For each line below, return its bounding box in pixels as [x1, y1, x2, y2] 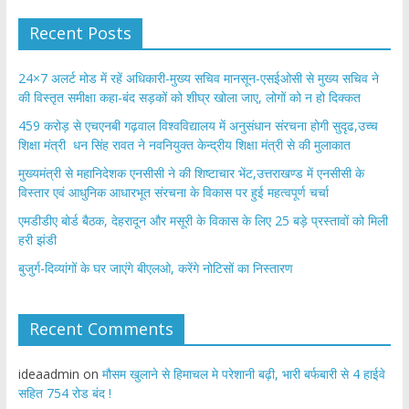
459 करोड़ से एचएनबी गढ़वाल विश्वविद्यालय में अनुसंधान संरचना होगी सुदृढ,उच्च [17, 117, 378, 135]
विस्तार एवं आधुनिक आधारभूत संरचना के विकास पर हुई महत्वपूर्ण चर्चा [17, 184, 329, 202]
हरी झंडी [17, 231, 57, 249]
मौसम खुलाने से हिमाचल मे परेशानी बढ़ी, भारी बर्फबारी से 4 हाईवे [101, 365, 385, 383]
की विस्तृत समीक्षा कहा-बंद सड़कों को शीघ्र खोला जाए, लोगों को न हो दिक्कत [17, 89, 361, 107]
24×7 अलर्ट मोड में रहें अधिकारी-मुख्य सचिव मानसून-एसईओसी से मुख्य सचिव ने [17, 69, 379, 88]
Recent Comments [28, 318, 173, 341]
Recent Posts [28, 22, 131, 45]
